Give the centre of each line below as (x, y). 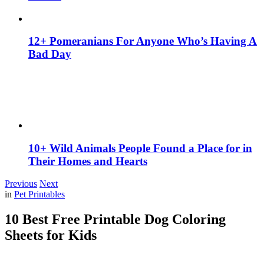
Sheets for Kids (51, 235)
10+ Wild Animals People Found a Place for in (140, 148)
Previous (21, 184)
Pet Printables (39, 194)
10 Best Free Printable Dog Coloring (115, 220)
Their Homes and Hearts (88, 161)
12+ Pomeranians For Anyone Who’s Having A (143, 41)
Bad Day (50, 54)
